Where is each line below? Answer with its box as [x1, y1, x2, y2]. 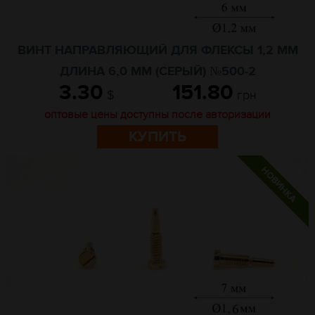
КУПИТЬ [129, 128, 186, 146]
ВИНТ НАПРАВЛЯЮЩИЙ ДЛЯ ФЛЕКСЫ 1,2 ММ [17, 43, 298, 58]
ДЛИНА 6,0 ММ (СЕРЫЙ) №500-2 [59, 64, 256, 79]
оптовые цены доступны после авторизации [44, 108, 271, 122]
